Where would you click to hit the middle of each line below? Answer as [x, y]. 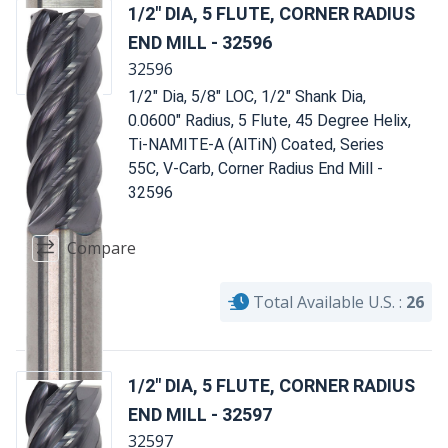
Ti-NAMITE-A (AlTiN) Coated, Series [256, 144]
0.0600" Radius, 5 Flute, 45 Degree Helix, [269, 120]
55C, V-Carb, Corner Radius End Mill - [255, 168]
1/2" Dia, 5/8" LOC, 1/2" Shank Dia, [247, 96]
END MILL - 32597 [200, 414]
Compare [101, 248]
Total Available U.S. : [327, 301]
